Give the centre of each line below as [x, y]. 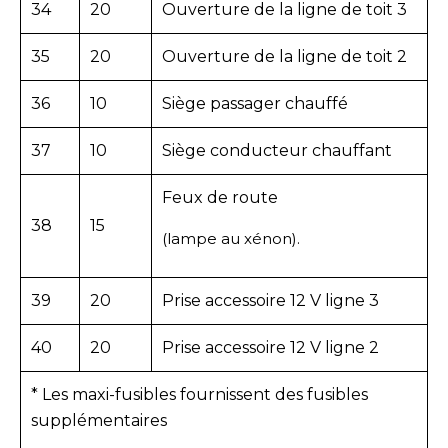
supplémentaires [99, 420]
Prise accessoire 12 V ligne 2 [270, 347]
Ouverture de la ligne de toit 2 [284, 56]
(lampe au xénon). [231, 238]
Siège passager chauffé [255, 103]
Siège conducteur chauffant [277, 150]
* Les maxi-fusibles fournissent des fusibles [199, 394]
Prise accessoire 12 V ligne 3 [270, 300]
